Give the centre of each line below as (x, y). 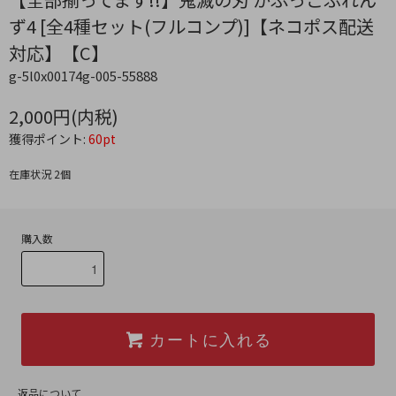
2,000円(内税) (64, 117)
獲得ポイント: (49, 139)
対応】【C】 (59, 53)
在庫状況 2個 (40, 174)
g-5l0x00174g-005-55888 (83, 76)
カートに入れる (211, 339)
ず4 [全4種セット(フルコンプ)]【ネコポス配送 (191, 27)
